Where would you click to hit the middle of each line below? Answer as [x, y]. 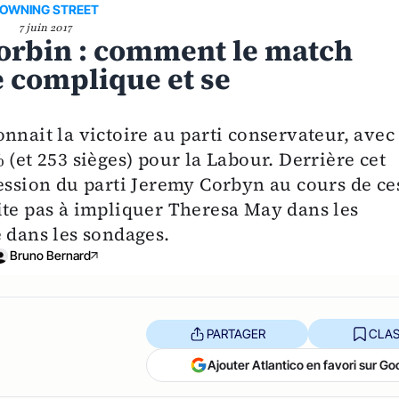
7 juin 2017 [45, 28]
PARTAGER [236, 333]
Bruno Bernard [50, 256]
